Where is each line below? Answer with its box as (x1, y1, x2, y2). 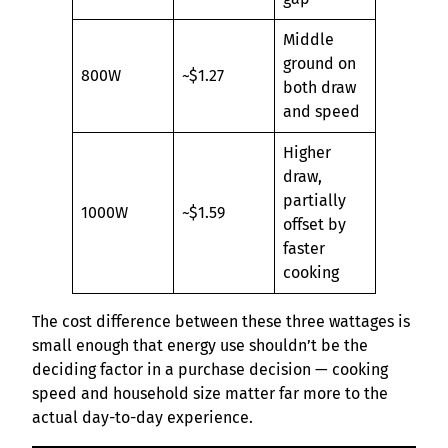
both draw (283, 78, 356, 98)
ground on (283, 54, 356, 74)
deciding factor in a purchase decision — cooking (32, 360, 388, 380)
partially (283, 191, 346, 211)
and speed (283, 102, 360, 122)
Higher (283, 143, 331, 163)
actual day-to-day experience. (32, 408, 253, 428)
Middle (283, 30, 334, 50)
